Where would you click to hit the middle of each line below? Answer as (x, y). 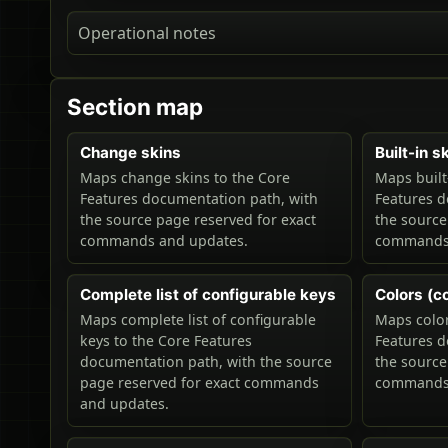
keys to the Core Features (166, 341)
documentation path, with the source (206, 362)
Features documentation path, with (199, 199)
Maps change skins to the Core (185, 178)
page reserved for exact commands (199, 383)
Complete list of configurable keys (208, 295)
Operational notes (147, 33)
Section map (135, 107)
